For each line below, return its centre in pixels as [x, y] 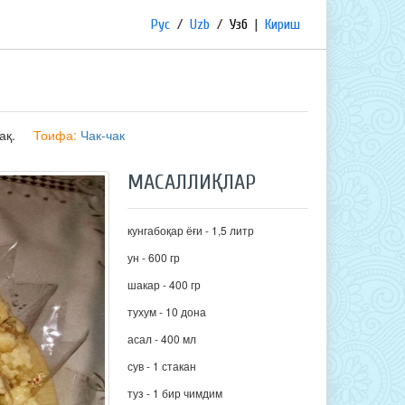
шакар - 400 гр [165, 284]
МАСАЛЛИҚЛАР [192, 182]
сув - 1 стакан [162, 366]
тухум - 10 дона [167, 311]
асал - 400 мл [162, 339]
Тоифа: [57, 135]
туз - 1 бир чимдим [175, 393]
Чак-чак [103, 135]
